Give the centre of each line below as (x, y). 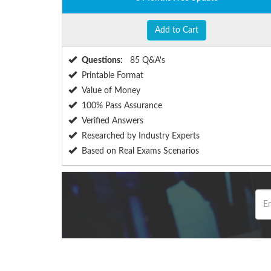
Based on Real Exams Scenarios (140, 152)
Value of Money (111, 91)
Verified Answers (113, 121)
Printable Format (113, 76)
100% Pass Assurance (122, 106)
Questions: (102, 61)
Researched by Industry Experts (141, 136)
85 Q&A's (146, 61)
